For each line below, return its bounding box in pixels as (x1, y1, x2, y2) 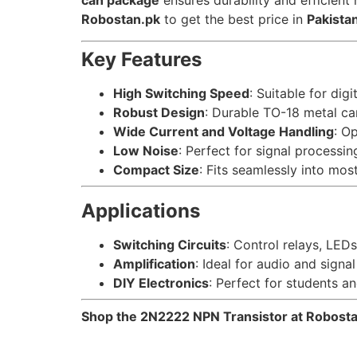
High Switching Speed (113, 84, 249, 101)
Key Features (81, 47, 202, 71)
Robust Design (113, 104, 205, 120)
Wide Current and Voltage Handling (113, 123, 334, 139)
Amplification (113, 255, 195, 272)
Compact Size (113, 161, 199, 178)
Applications (81, 198, 200, 222)
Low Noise (113, 142, 178, 159)
